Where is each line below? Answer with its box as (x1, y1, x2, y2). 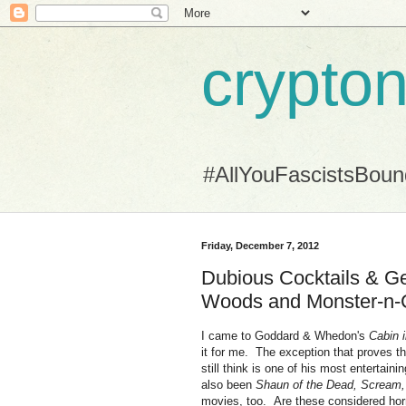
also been (201, 377, 256, 391)
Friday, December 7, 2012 (201, 240, 319, 251)
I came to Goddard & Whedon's (201, 328, 369, 343)
